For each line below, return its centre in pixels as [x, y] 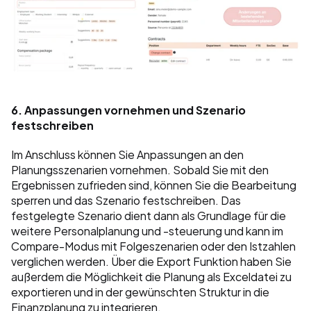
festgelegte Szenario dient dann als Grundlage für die [149, 215]
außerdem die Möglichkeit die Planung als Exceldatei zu [151, 276]
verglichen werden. [60, 261]
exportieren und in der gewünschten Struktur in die [140, 292]
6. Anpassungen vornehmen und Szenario [128, 110]
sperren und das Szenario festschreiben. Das [126, 200]
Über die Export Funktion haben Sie [201, 261]
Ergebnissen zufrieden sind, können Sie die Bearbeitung [154, 185]
